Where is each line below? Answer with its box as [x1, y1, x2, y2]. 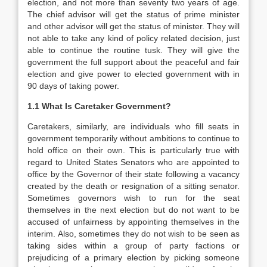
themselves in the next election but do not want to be [27, 205, 240, 215]
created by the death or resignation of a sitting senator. [27, 181, 240, 191]
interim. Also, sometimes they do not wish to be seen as [27, 229, 240, 238]
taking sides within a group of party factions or [27, 241, 240, 250]
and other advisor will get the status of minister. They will [27, 21, 240, 31]
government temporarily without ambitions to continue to [27, 133, 240, 143]
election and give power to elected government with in [27, 69, 240, 79]
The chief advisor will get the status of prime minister [27, 10, 240, 19]
